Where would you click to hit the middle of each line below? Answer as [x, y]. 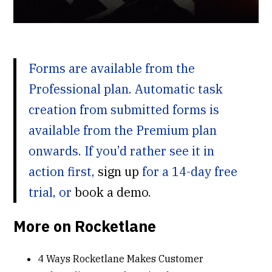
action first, [63, 172]
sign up [119, 172]
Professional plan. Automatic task [126, 89]
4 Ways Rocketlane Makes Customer [121, 259]
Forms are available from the [112, 69]
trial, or [52, 192]
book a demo [112, 192]
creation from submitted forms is [124, 110]
